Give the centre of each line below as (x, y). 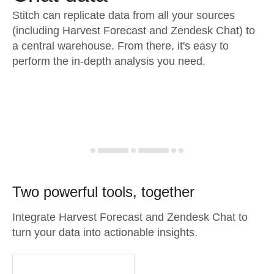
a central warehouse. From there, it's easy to (120, 46)
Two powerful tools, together (103, 192)
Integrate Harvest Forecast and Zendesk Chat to (130, 217)
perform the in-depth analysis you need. (109, 61)
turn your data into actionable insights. (105, 232)
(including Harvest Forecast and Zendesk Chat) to (134, 31)
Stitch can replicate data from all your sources (124, 15)
